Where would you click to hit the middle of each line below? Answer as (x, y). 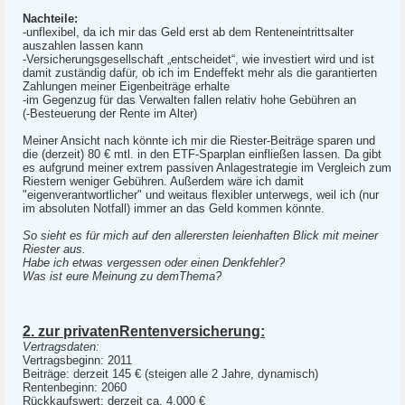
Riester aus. (54, 249)
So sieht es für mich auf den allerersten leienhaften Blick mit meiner (200, 235)
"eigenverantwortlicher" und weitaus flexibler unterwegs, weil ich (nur (201, 195)
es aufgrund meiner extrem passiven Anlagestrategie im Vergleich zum (207, 168)
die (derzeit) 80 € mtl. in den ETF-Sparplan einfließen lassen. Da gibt (202, 154)
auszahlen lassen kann (83, 46)
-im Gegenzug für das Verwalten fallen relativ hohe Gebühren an (189, 100)
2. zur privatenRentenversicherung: (144, 331)
